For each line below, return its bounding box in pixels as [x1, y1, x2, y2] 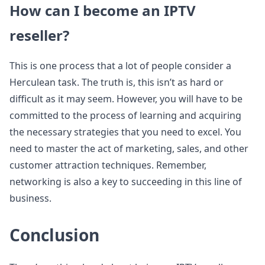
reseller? [9, 25, 69, 45]
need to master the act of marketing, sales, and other [9, 142, 248, 155]
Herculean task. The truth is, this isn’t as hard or [9, 76, 224, 89]
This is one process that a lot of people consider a [9, 59, 231, 72]
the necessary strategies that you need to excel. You [9, 125, 241, 138]
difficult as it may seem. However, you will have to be [9, 92, 243, 105]
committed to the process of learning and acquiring [9, 109, 241, 122]
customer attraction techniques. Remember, [9, 159, 206, 172]
